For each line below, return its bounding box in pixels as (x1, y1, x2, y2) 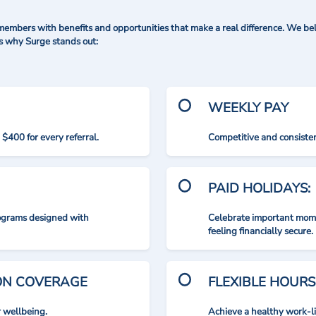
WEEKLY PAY (208, 99, 289, 117)
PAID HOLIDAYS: (208, 179, 311, 197)
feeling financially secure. (208, 225, 314, 238)
